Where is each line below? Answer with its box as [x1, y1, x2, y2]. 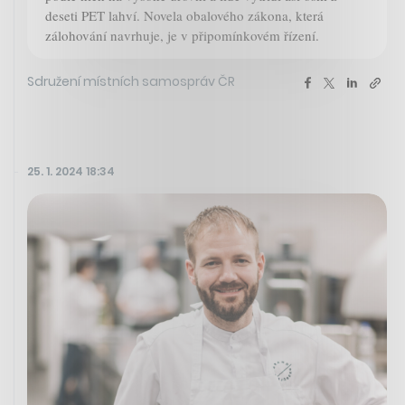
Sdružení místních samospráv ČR [27, 72, 235, 91]
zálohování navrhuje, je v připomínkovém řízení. [45, 26, 319, 45]
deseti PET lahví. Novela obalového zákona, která [45, 6, 324, 25]
